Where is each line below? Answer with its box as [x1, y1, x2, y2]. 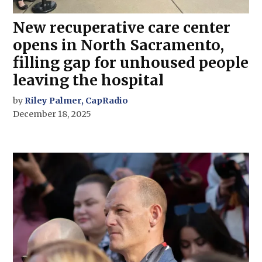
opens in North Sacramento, [13, 36, 225, 55]
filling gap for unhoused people [13, 53, 249, 73]
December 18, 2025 [13, 109, 92, 120]
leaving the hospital [13, 71, 164, 90]
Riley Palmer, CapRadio [25, 95, 129, 106]
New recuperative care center [13, 18, 231, 37]
